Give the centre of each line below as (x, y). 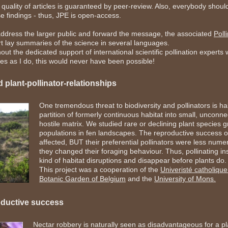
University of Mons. (185, 179)
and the (140, 179)
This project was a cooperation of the (100, 169)
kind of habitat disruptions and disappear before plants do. (133, 160)
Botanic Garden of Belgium (82, 179)
